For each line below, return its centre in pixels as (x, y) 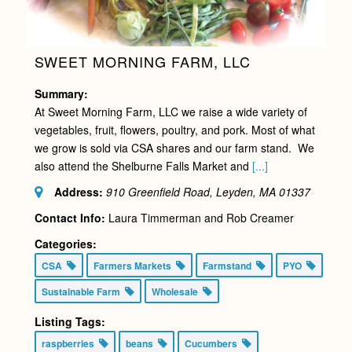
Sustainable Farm (83, 291)
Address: (78, 191)
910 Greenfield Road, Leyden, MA (191, 191)
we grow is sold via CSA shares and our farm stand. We (174, 147)
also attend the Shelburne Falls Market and (143, 165)
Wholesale (177, 291)
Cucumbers (213, 343)
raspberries (70, 343)
